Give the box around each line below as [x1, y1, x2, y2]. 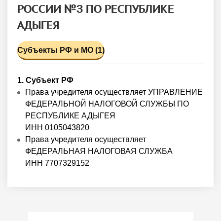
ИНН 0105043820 [25, 123, 89, 132]
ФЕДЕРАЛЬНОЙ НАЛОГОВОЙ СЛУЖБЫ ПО [25, 100, 189, 109]
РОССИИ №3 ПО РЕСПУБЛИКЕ [17, 1, 174, 16]
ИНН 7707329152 [25, 159, 89, 168]
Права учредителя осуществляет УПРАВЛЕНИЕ [25, 88, 203, 97]
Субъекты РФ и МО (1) [17, 45, 105, 54]
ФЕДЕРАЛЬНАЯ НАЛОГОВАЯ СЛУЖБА [25, 147, 173, 156]
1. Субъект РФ [17, 76, 74, 85]
